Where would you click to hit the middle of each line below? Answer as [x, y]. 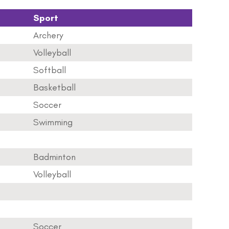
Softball [50, 70]
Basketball [54, 87]
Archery [48, 35]
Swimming [53, 122]
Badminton [54, 157]
